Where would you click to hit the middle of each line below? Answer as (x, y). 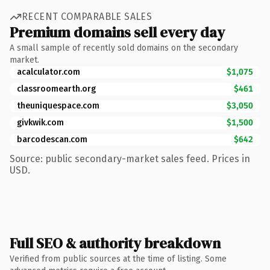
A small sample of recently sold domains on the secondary (124, 48)
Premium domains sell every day (117, 32)
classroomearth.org (56, 89)
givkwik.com (40, 122)
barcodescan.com (52, 139)
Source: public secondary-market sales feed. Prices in (130, 159)
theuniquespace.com (58, 105)
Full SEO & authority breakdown (115, 243)
